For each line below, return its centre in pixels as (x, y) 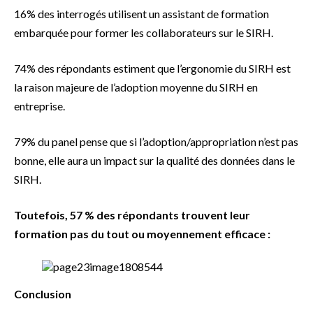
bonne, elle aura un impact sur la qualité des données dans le (154, 161)
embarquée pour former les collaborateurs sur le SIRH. (144, 33)
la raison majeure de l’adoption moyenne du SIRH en (136, 87)
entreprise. (39, 106)
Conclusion (44, 294)
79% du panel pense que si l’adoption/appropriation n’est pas (156, 142)
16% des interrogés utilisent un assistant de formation (141, 14)
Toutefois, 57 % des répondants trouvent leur (132, 215)
